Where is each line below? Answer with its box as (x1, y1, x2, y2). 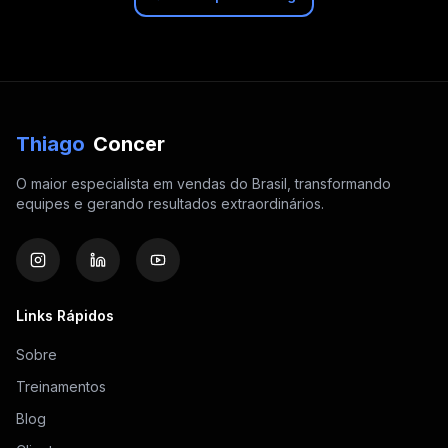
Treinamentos (16, 377, 106, 395)
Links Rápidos (16, 306, 114, 324)
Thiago (16, 131, 85, 156)
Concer (93, 131, 165, 156)
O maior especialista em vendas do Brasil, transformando (16, 174, 391, 192)
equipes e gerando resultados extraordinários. (16, 194, 324, 212)
